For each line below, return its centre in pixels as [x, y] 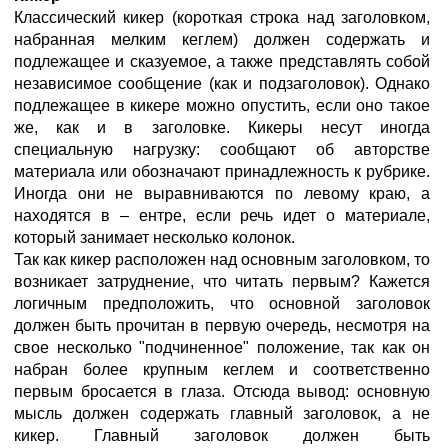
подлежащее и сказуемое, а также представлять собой [222, 61]
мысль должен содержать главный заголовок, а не [222, 413]
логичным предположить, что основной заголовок [222, 303]
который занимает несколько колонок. [154, 237]
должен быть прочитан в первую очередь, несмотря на [222, 325]
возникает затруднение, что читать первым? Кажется [222, 281]
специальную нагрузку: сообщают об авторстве [222, 149]
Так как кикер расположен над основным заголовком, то [222, 259]
